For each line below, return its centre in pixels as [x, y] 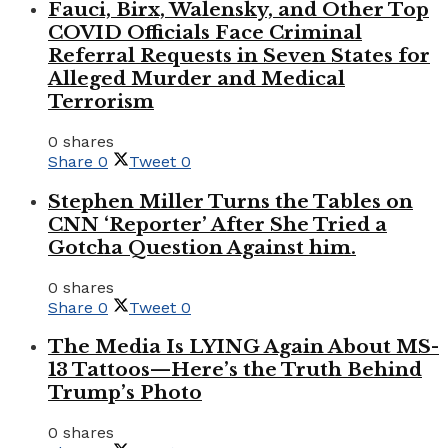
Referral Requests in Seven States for [239, 56]
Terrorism [101, 102]
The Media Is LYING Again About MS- [243, 347]
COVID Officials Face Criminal [205, 33]
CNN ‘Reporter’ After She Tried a [217, 224]
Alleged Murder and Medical [196, 79]
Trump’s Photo [125, 393]
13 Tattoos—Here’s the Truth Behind [235, 370]
